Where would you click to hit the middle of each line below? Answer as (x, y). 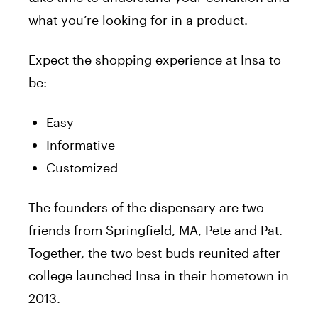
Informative (81, 145)
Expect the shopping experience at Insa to (155, 60)
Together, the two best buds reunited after (154, 253)
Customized (82, 168)
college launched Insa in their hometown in (159, 276)
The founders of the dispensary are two (146, 208)
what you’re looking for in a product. (138, 20)
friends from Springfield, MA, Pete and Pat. (155, 230)
